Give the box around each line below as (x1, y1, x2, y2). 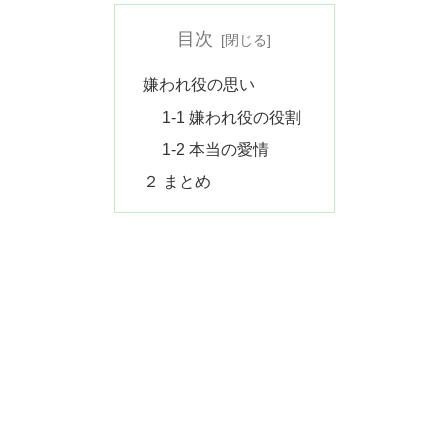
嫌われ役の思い (142, 75, 255, 94)
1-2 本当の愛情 (162, 139, 270, 158)
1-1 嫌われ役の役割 (162, 107, 302, 126)
